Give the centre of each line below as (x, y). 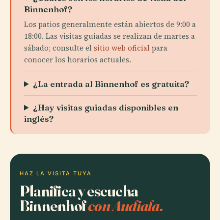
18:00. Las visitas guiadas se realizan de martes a (110, 36)
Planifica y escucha (79, 191)
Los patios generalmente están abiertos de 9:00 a (110, 24)
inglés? (39, 118)
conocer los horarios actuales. (78, 59)
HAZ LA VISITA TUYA (56, 173)
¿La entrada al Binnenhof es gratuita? (111, 83)
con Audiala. (125, 205)
